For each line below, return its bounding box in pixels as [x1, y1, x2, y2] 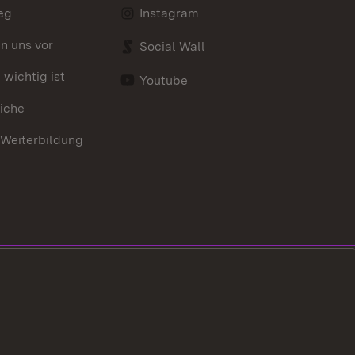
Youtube [139, 72, 189, 88]
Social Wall [139, 39, 206, 55]
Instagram [139, 6, 200, 21]
